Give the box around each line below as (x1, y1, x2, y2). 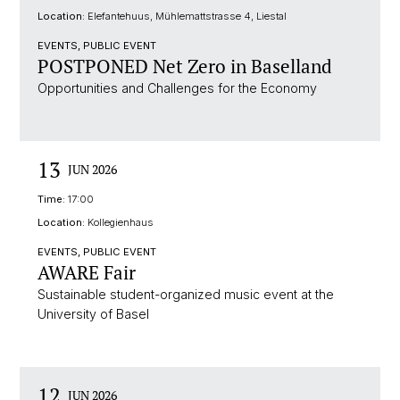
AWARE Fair (37, 260, 136, 285)
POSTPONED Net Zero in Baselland (37, 54, 332, 79)
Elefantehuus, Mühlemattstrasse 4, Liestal (85, 10, 287, 22)
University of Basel (37, 306, 149, 321)
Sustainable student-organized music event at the (37, 287, 334, 302)
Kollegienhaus (85, 216, 154, 229)
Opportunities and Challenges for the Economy (37, 80, 317, 96)
